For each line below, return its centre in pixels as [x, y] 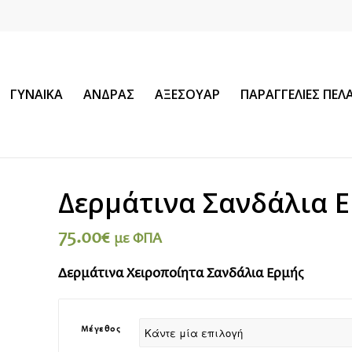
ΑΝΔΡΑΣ [109, 94]
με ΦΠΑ [137, 239]
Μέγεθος [101, 329]
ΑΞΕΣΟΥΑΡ [188, 94]
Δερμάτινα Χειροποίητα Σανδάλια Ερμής [181, 275]
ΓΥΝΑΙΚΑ [37, 94]
